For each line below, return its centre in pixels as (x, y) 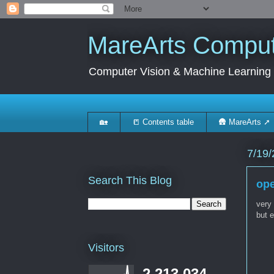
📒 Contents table (163, 122)
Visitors (106, 248)
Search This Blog (130, 180)
